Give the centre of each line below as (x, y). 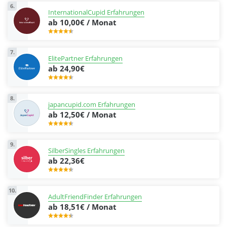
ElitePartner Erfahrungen (85, 58)
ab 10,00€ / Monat (82, 22)
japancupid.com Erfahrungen (92, 104)
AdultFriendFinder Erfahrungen (95, 196)
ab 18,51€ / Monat (82, 206)
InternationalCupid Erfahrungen (96, 12)
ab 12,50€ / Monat (82, 114)
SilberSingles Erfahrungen (86, 150)
